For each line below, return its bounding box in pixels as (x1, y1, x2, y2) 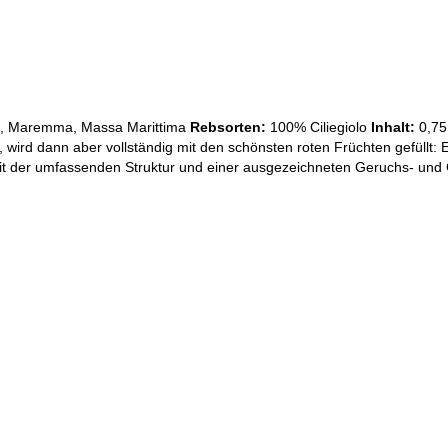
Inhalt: (371, 118, 415, 135)
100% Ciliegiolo (266, 118, 371, 135)
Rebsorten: (190, 118, 266, 135)
